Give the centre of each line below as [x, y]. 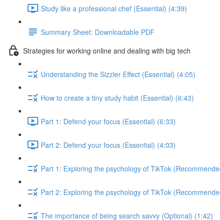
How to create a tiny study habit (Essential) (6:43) [117, 97]
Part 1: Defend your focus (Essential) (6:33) [108, 121]
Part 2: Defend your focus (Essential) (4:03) [108, 145]
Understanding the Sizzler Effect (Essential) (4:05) [118, 74]
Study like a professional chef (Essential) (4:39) [114, 8]
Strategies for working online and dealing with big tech [107, 50]
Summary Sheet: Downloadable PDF [98, 32]
